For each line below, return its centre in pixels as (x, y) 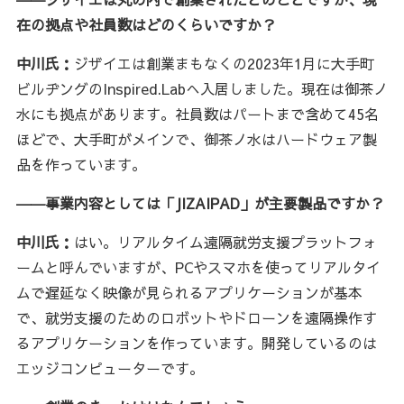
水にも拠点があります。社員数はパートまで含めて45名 (197, 114)
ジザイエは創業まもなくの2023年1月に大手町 (224, 64)
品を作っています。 (81, 165)
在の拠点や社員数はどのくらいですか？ (146, 25)
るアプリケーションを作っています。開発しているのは (196, 343)
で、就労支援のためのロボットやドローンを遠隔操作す (196, 318)
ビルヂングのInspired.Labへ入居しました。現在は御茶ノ (202, 89)
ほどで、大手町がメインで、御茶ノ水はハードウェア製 (196, 139)
